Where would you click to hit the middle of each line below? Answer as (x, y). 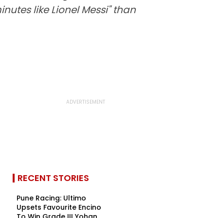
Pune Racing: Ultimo (51, 198)
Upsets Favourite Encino (59, 207)
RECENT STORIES (53, 178)
